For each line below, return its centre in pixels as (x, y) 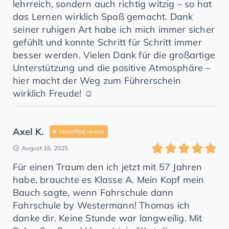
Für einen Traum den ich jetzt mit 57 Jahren (108, 167)
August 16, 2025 (45, 148)
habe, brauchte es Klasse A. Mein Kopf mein (109, 179)
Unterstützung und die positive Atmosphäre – (112, 67)
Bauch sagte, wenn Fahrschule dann (93, 192)
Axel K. (28, 131)
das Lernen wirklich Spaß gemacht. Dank (103, 16)
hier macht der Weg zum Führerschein (97, 80)
